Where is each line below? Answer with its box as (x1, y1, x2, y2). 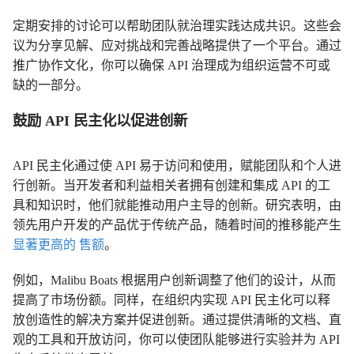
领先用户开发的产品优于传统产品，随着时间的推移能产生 (13, 218, 341, 232)
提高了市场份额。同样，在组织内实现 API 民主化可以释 (13, 293, 330, 307)
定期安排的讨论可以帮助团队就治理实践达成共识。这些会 (13, 19, 341, 33)
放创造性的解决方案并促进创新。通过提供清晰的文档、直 (13, 313, 341, 327)
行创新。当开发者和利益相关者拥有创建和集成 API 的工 (13, 179, 330, 193)
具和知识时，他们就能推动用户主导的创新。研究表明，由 (13, 198, 341, 213)
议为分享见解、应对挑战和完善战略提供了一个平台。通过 (13, 39, 341, 53)
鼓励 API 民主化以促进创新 (13, 113, 187, 130)
